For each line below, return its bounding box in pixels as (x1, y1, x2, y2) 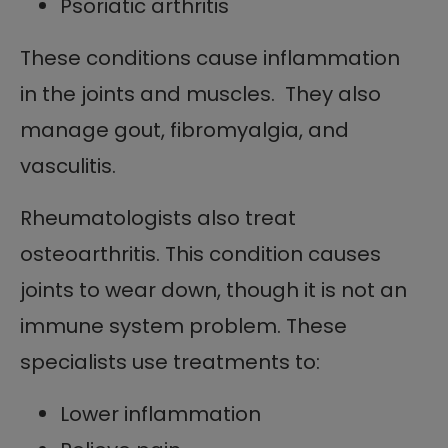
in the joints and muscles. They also (20, 79, 381, 108)
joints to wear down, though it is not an (20, 275, 407, 304)
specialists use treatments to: (20, 347, 320, 376)
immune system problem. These (20, 311, 347, 340)
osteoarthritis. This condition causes (20, 239, 381, 268)
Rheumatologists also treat (20, 203, 296, 232)
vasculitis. (20, 151, 116, 180)
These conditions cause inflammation (20, 43, 400, 72)
